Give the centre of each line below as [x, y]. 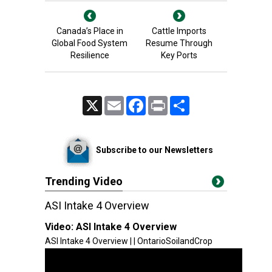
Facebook [162, 101]
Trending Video [84, 181]
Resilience [90, 55]
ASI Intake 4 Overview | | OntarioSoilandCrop [129, 241]
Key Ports [179, 55]
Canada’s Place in [90, 31]
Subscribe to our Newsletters [154, 150]
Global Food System [90, 43]
